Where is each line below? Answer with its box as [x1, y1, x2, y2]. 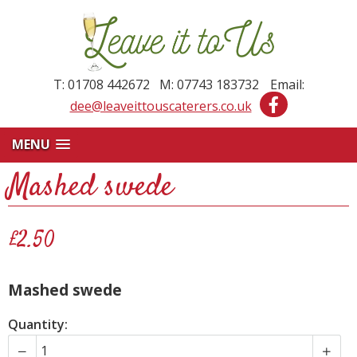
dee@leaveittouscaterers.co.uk [69, 97, 252, 115]
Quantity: [8, 316, 68, 334]
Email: [266, 76, 304, 93]
